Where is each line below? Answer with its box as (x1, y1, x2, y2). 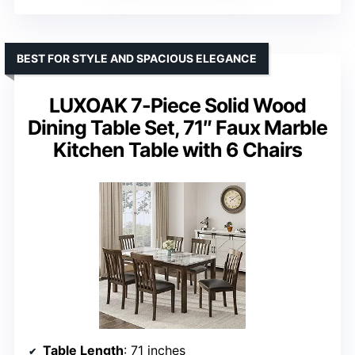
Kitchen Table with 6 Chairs (53, 137, 302, 162)
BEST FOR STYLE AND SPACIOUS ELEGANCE (17, 51, 257, 65)
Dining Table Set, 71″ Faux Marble (28, 115, 327, 139)
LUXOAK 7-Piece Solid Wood (49, 93, 306, 117)
